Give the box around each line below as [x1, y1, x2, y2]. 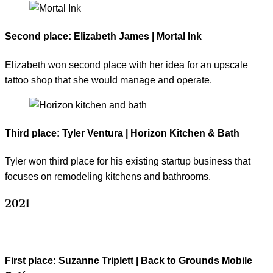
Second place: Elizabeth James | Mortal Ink [5, 31, 202, 42]
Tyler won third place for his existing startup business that [5, 156, 250, 167]
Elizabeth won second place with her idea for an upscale [5, 59, 248, 70]
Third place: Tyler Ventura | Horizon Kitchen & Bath [5, 127, 239, 138]
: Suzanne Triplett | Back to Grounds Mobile [53, 255, 252, 266]
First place [5, 255, 53, 266]
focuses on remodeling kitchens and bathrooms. [5, 171, 211, 182]
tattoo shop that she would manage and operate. [5, 74, 212, 85]
